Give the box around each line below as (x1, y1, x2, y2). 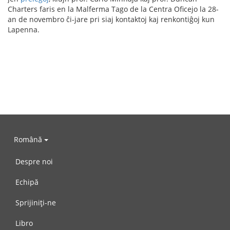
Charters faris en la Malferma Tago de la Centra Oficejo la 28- (8, 4, 219, 14)
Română (14, 134, 44, 144)
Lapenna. (8, 25, 40, 34)
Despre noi (15, 157, 53, 166)
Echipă (15, 177, 39, 187)
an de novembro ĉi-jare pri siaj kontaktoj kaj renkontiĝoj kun (8, 14, 215, 24)
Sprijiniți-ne (15, 198, 56, 207)
